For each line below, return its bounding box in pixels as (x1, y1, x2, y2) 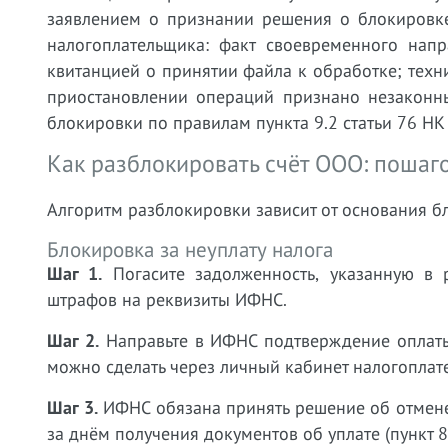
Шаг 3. (47, 396, 98, 419)
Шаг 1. (47, 262, 103, 285)
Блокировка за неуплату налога (47, 236, 333, 263)
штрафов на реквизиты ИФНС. (47, 288, 287, 311)
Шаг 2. (47, 329, 99, 352)
